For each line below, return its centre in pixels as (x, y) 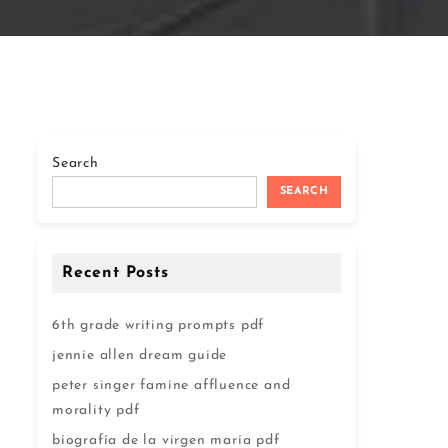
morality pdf (96, 410)
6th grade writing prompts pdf (158, 325)
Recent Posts (115, 273)
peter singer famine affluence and (171, 385)
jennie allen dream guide (140, 355)
